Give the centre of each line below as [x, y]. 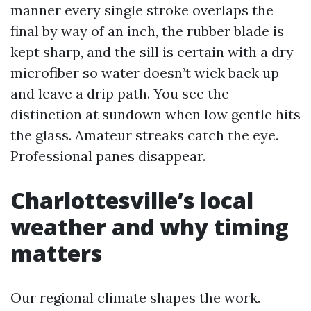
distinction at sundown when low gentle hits [155, 115]
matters [56, 253]
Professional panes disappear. [108, 156]
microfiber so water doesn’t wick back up [145, 73]
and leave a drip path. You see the [120, 94]
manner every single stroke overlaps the [142, 10]
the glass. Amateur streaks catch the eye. [144, 135]
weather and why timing [150, 227]
